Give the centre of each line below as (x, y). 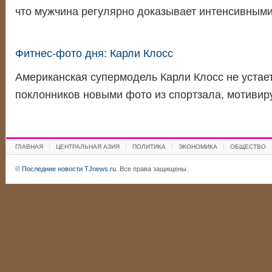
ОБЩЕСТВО (248, 147)
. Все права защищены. (152, 169)
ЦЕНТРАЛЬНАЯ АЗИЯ (87, 147)
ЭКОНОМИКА (198, 147)
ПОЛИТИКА (149, 147)
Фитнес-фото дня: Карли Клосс (94, 53)
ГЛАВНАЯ (29, 147)
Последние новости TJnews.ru (69, 169)
